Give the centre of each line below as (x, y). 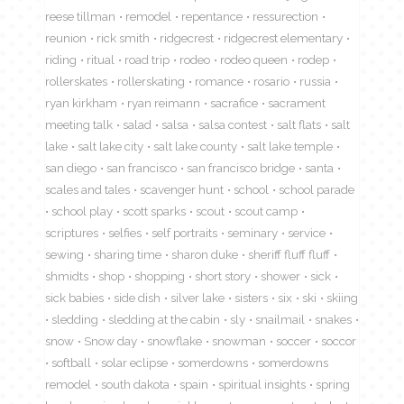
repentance (212, 16)
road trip (147, 59)
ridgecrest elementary (283, 37)
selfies (125, 232)
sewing (64, 254)
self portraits (184, 232)
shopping (160, 275)
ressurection (285, 16)
